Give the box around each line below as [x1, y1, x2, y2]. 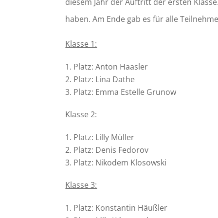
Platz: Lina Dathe [73, 73, 135, 85]
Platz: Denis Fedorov [73, 144, 149, 155]
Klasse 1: [65, 38, 97, 49]
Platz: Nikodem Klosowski [73, 157, 167, 168]
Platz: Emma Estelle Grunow [73, 86, 177, 97]
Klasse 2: [65, 109, 97, 120]
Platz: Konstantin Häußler [73, 202, 168, 213]
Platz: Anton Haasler [73, 61, 148, 72]
